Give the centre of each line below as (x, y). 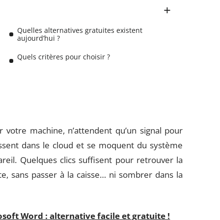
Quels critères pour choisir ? (64, 57)
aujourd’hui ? (39, 38)
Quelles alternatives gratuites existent (80, 30)
